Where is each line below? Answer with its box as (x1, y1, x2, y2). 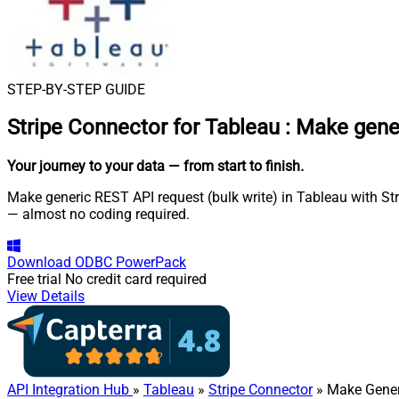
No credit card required (65, 271, 207, 289)
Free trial (7, 271, 61, 289)
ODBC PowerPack (75, 254, 186, 272)
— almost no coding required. (7, 206, 190, 224)
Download (7, 254, 71, 272)
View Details (7, 288, 85, 305)
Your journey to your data (7, 158, 165, 175)
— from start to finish (168, 158, 300, 175)
